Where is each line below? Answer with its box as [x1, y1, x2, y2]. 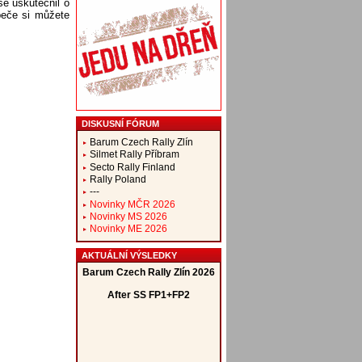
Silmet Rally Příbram [89, 149, 179, 160]
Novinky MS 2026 [89, 210, 167, 221]
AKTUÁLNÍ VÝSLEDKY [81, 250, 177, 260]
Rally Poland [89, 173, 146, 184]
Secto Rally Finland [89, 161, 175, 172]
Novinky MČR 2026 [89, 198, 175, 209]
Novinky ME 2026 [89, 223, 167, 234]
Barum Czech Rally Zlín [89, 136, 193, 147]
